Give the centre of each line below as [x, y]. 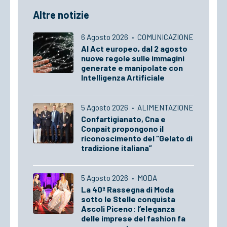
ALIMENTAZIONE [165, 107]
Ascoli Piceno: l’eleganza [128, 209]
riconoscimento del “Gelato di [137, 138]
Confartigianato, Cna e [123, 119]
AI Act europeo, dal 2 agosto [134, 48]
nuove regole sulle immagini [133, 58]
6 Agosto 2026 [105, 37]
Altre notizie [61, 15]
